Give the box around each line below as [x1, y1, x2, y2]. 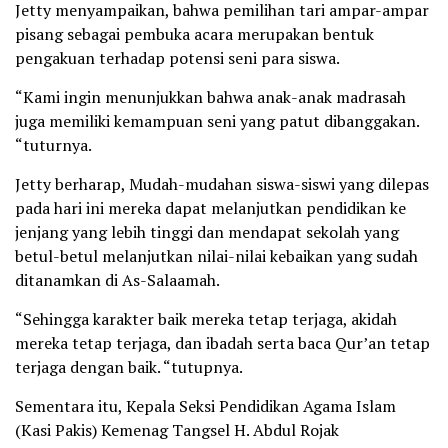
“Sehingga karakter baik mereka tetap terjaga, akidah [15, 308, 397, 331]
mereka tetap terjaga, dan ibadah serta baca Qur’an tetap [15, 332, 430, 355]
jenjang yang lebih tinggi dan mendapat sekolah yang [15, 221, 399, 244]
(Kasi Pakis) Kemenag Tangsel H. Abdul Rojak [15, 419, 339, 442]
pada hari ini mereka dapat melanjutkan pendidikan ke [15, 197, 406, 220]
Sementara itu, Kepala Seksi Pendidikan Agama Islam [15, 395, 396, 418]
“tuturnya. [15, 134, 92, 157]
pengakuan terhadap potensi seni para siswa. [15, 47, 340, 70]
